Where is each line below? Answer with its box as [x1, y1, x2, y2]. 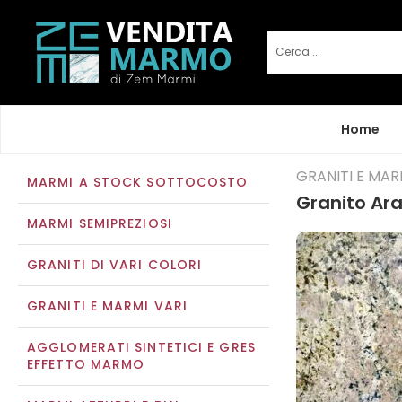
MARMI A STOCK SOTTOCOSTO [27, 173, 249, 191]
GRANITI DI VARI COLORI [27, 256, 203, 274]
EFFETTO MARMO [27, 355, 145, 373]
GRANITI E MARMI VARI [27, 297, 188, 315]
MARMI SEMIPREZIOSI [27, 214, 172, 232]
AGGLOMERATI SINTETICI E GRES [27, 338, 256, 356]
